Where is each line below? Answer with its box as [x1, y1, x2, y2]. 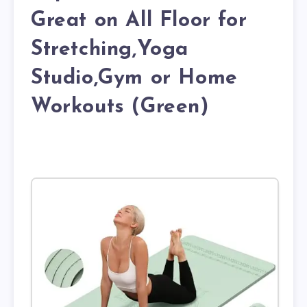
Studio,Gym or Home [31, 67, 238, 89]
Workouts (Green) [31, 96, 209, 118]
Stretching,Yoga [31, 38, 189, 60]
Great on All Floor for [31, 10, 247, 32]
